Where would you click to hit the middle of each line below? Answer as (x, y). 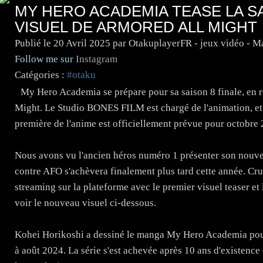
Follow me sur (45, 59)
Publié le (34, 43)
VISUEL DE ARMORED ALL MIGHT (136, 27)
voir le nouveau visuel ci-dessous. (85, 203)
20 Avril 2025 (82, 43)
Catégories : (40, 75)
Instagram (97, 59)
